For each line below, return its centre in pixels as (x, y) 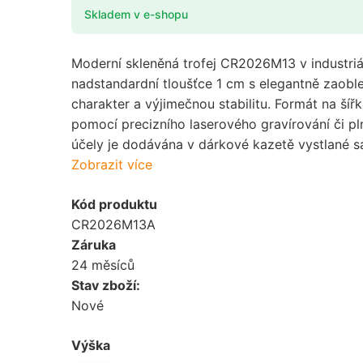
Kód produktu (114, 204)
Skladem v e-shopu (136, 14)
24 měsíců (103, 265)
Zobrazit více (112, 164)
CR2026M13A (113, 224)
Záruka (94, 244)
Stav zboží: (106, 285)
